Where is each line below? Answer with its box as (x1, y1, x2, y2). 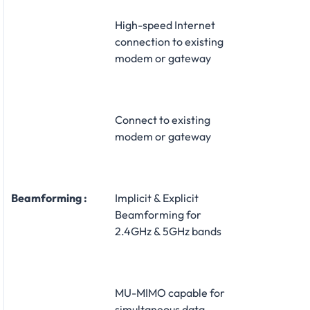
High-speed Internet (115, 17, 215, 32)
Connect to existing (115, 112, 210, 127)
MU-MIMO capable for (115, 285, 225, 300)
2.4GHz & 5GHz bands (115, 224, 221, 238)
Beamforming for (115, 207, 201, 221)
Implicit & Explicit (115, 190, 199, 205)
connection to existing (115, 34, 224, 48)
